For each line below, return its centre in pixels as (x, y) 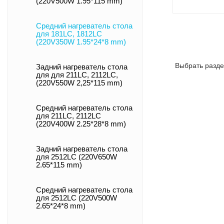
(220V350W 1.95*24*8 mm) (81, 42)
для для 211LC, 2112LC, (77, 75)
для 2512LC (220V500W (76, 198)
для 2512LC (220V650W (76, 157)
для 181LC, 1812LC (69, 34)
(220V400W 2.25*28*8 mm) (81, 124)
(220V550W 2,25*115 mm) (79, 83)
